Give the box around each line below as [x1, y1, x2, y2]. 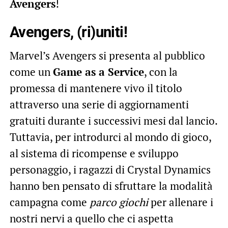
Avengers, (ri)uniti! [9, 23, 128, 41]
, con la [144, 65, 178, 79]
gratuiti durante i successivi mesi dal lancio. [9, 113, 217, 128]
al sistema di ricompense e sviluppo [9, 146, 179, 161]
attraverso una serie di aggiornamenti [9, 97, 189, 112]
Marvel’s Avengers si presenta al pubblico [9, 48, 205, 63]
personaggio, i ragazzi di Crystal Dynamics [9, 162, 211, 177]
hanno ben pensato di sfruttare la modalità [9, 179, 213, 193]
